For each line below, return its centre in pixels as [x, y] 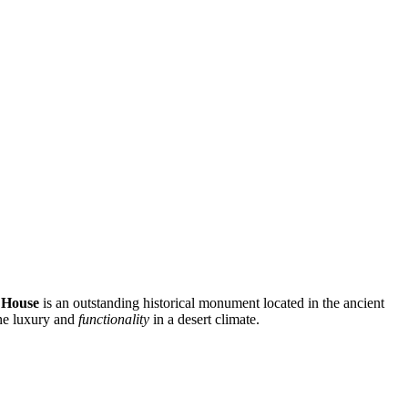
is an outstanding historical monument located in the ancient [212, 302]
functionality [114, 319]
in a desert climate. [204, 319]
